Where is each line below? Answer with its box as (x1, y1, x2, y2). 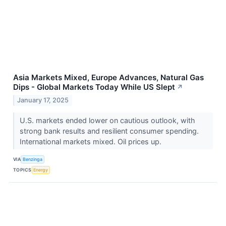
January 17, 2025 (17, 96, 69, 104)
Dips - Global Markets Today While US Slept (13, 82, 175, 92)
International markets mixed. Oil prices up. (19, 137, 163, 146)
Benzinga (23, 156, 43, 162)
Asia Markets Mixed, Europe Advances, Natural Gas (13, 73, 204, 83)
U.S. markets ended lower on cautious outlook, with (19, 116, 195, 125)
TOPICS (13, 167, 32, 173)
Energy (33, 167, 48, 173)
